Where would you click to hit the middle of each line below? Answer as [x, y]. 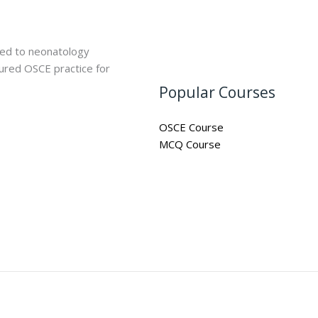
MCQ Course [190, 144]
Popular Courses [217, 93]
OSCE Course [191, 127]
